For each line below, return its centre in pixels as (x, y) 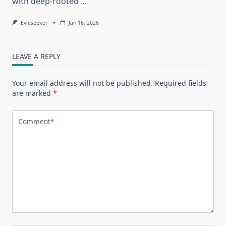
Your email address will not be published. (82, 83)
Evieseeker (34, 22)
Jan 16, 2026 (83, 22)
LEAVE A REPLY (36, 56)
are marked (33, 93)
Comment (34, 122)
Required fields (181, 83)
